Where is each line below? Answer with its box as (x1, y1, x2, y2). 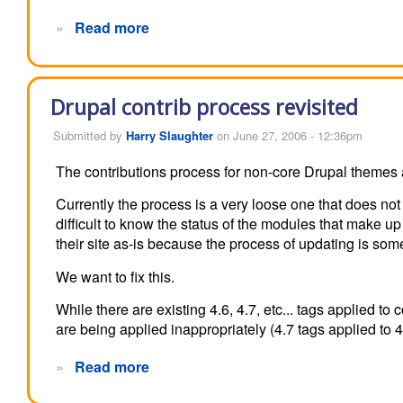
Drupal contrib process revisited (50, 92, 358, 121)
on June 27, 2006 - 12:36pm (212, 126, 363, 144)
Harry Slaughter (125, 126, 213, 144)
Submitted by (52, 126, 126, 144)
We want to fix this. (56, 265, 175, 287)
